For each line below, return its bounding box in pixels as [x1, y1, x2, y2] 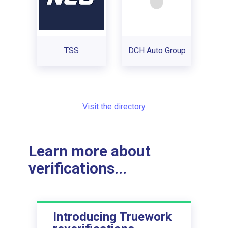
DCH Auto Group [128, 45, 186, 55]
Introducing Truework [53, 209, 172, 224]
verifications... [28, 160, 127, 178]
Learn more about [28, 142, 151, 160]
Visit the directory [82, 101, 146, 111]
